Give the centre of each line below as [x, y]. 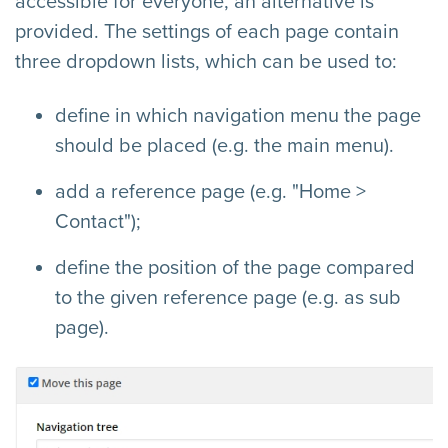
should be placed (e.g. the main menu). [224, 145]
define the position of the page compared [235, 267]
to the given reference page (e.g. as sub [228, 297]
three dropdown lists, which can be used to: [206, 61]
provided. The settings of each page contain [207, 31]
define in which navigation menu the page [238, 115]
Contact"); [98, 221]
